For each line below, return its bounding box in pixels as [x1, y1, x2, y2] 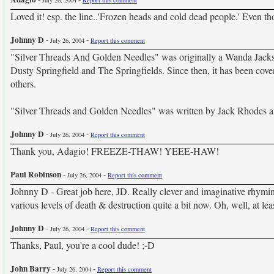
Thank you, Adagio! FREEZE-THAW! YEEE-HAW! [10, 144, 219, 157]
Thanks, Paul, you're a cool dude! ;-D [10, 239, 155, 251]
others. [10, 77, 36, 90]
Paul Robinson [10, 168, 61, 180]
